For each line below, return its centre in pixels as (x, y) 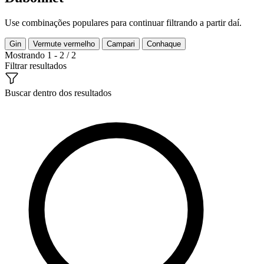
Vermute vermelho (64, 44)
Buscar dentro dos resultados (58, 93)
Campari (121, 44)
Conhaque (164, 44)
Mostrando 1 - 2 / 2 (40, 55)
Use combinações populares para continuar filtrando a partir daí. (123, 22)
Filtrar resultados (36, 65)
